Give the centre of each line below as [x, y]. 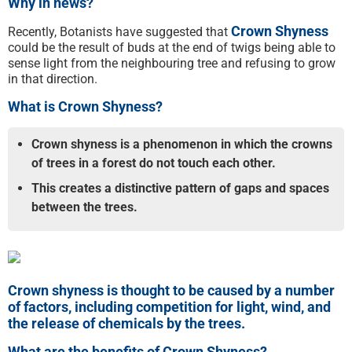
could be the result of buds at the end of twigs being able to [172, 47]
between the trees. [84, 207]
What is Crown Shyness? [85, 106]
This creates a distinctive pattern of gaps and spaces [180, 188]
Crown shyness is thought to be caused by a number [171, 290]
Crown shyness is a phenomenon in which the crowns [182, 144]
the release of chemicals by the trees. [126, 323]
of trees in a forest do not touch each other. [154, 163]
